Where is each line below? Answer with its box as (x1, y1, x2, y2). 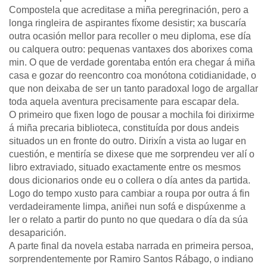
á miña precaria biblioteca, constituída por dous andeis (9, 123, 239, 133)
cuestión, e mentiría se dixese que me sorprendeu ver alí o (9, 149, 254, 159)
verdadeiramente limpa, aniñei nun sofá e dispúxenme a (9, 201, 246, 212)
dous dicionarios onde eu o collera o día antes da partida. (9, 175, 250, 185)
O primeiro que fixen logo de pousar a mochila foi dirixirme (9, 110, 254, 120)
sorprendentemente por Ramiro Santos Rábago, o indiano (9, 254, 253, 264)
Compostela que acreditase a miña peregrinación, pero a (9, 5, 249, 15)
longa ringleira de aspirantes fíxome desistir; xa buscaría (9, 18, 246, 28)
